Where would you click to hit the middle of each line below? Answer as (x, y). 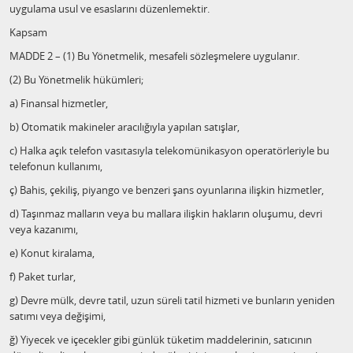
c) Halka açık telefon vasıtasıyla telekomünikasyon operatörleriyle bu (169, 150)
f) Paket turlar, (43, 277)
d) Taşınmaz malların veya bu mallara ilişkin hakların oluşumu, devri (166, 214)
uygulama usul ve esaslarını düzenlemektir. (110, 9)
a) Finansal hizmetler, (59, 103)
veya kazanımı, (44, 229)
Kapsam (28, 32)
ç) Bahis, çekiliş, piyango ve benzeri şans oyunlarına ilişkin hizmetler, (167, 190)
